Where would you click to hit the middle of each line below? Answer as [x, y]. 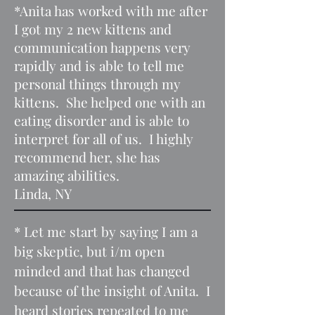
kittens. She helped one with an [110, 102]
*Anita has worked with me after [111, 11]
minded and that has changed [102, 271]
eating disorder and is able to [102, 120]
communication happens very [102, 47]
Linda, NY [43, 193]
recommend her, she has [87, 157]
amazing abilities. [67, 175]
